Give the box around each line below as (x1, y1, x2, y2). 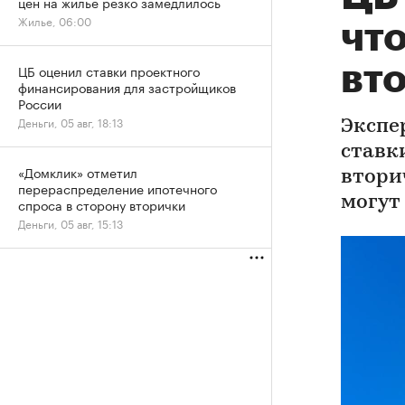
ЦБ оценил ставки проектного (18, 61, 200, 80)
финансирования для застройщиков (18, 77, 236, 97)
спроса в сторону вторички (18, 194, 185, 214)
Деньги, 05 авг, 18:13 (18, 113, 123, 130)
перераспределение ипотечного (18, 178, 217, 198)
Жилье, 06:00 (18, 12, 91, 29)
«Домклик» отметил (18, 162, 137, 182)
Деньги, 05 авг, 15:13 (18, 214, 123, 231)
